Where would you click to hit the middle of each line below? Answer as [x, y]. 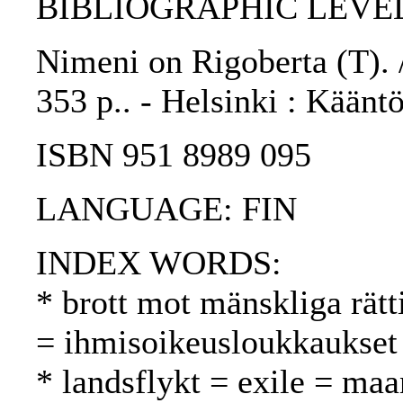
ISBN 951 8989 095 [174, 155]
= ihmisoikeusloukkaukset [217, 342]
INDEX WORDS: [159, 263]
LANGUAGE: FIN [166, 209]
